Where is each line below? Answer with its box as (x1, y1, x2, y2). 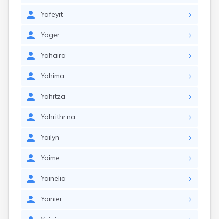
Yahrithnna (41, 112, 75, 121)
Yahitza (41, 92, 65, 101)
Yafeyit (41, 10, 63, 19)
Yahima (41, 71, 64, 80)
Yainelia (41, 174, 66, 183)
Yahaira (41, 51, 66, 60)
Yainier (41, 195, 62, 203)
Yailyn (41, 133, 59, 142)
